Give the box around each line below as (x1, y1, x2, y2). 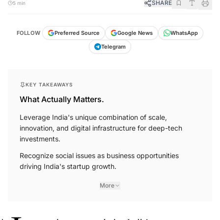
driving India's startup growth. (20, 162, 116, 171)
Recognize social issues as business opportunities (20, 151, 179, 160)
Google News (117, 29, 153, 37)
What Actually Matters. (20, 94, 104, 105)
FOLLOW (16, 29, 41, 37)
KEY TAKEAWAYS (26, 82, 73, 88)
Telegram (101, 43, 126, 51)
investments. (20, 135, 60, 143)
